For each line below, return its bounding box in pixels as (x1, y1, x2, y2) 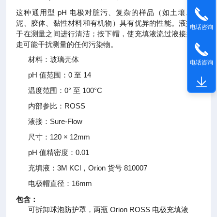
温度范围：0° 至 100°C (28, 86, 103, 94)
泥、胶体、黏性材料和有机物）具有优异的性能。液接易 (16, 17, 201, 28)
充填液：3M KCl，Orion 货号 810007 (28, 164, 148, 172)
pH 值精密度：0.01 (28, 148, 90, 156)
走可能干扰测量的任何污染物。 (16, 39, 118, 49)
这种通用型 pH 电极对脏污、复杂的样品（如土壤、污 (16, 7, 201, 17)
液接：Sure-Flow (28, 117, 83, 125)
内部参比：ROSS (28, 102, 86, 110)
